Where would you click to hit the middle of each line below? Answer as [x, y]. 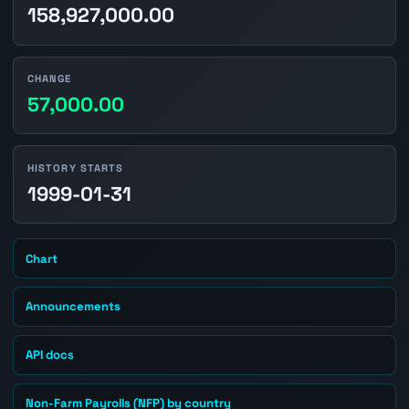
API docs [50, 355]
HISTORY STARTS [75, 168]
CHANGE [49, 78]
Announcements [73, 307]
